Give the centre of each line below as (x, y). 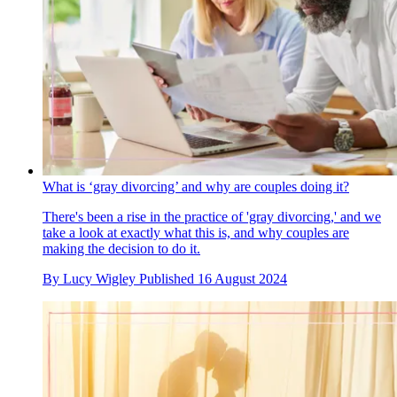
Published (168, 278)
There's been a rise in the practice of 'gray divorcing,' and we (212, 216)
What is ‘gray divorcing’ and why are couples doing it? (196, 186)
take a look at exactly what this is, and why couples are (196, 232)
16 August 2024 (242, 278)
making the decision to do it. (121, 248)
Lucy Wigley (99, 278)
